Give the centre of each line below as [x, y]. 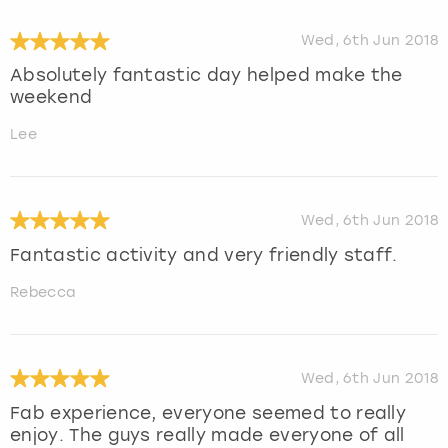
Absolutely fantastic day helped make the [206, 75]
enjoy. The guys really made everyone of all [207, 434]
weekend [51, 97]
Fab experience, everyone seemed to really [208, 412]
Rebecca [43, 292]
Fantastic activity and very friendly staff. [204, 254]
